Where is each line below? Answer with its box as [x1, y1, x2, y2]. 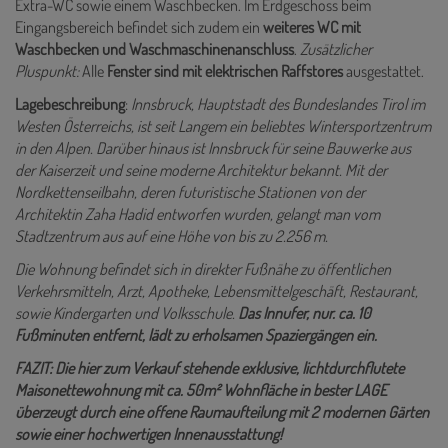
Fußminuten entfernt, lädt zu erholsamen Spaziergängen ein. [15, 325, 380, 346]
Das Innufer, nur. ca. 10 [238, 303, 371, 324]
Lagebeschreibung [15, 94, 125, 115]
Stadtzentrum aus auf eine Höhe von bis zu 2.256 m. [15, 226, 328, 247]
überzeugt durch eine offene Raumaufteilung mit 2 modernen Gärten [15, 402, 429, 423]
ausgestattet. [343, 61, 427, 82]
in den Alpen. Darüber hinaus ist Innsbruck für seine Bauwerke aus [15, 138, 411, 159]
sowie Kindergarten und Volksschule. [15, 303, 238, 324]
